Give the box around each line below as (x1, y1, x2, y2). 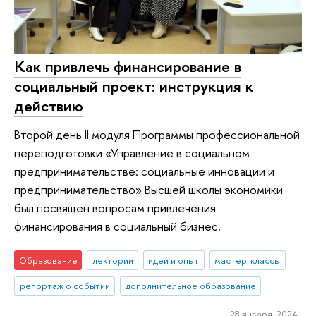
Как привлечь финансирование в (14, 56, 241, 78)
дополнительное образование (125, 279, 256, 293)
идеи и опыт (148, 254, 200, 267)
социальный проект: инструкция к (14, 75, 253, 97)
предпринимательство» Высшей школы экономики (14, 181, 283, 197)
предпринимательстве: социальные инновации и (14, 162, 274, 179)
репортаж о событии (19, 279, 110, 293)
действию (14, 95, 83, 117)
